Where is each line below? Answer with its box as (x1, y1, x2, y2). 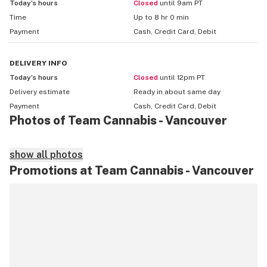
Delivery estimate (10, 88, 70, 96)
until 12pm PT (160, 73, 205, 82)
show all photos (10, 149, 83, 160)
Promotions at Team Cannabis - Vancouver (10, 163, 254, 178)
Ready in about (133, 88, 185, 96)
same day (185, 88, 221, 96)
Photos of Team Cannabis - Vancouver (10, 113, 227, 128)
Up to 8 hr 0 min (133, 13, 189, 21)
